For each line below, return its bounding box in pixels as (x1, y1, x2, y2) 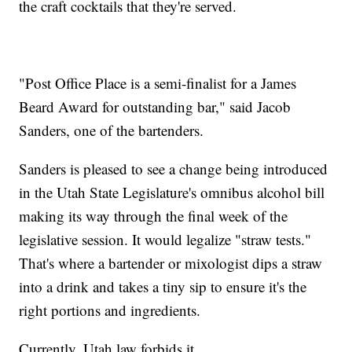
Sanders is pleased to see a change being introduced (19, 159, 328, 179)
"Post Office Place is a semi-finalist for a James (19, 73, 297, 93)
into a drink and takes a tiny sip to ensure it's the (19, 277, 307, 297)
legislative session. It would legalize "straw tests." (19, 229, 312, 250)
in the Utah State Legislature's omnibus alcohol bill (19, 182, 325, 203)
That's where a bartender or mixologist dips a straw (19, 253, 323, 273)
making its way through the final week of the (19, 206, 288, 226)
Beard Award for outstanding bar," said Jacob (19, 97, 291, 117)
